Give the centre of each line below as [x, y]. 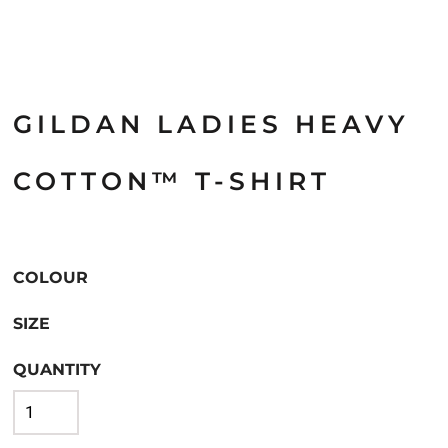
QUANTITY [57, 369]
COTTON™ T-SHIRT [172, 181]
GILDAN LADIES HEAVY [211, 124]
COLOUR [50, 277]
